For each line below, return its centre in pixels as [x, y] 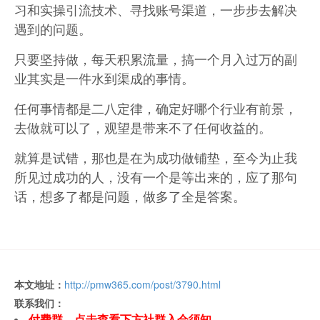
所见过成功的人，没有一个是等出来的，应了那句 [156, 176]
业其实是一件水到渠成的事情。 [104, 77]
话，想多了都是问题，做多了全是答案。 [130, 195]
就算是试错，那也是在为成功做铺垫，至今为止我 [156, 157]
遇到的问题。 [53, 28]
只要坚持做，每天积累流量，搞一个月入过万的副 [156, 58]
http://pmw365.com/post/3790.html [142, 284]
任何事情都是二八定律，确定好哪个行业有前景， [156, 107]
